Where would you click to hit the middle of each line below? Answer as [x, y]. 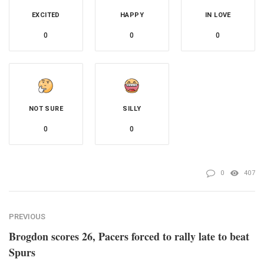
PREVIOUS [27, 216]
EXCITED [46, 15]
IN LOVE [218, 15]
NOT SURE [46, 108]
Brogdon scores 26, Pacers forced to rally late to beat [129, 236]
